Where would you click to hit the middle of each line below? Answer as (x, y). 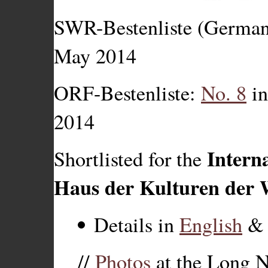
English (211, 225)
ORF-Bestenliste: (127, 93)
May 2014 (95, 56)
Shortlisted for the (130, 159)
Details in (137, 225)
